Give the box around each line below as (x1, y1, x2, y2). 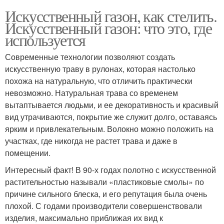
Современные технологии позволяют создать (5, 50, 175, 62)
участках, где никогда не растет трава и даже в (5, 134, 177, 146)
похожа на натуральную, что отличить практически (5, 74, 192, 86)
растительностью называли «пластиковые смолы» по (5, 175, 204, 187)
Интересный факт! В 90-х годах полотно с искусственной (5, 163, 216, 175)
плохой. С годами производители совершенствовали (5, 199, 202, 211)
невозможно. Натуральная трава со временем (5, 86, 178, 98)
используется (5, 28, 85, 50)
